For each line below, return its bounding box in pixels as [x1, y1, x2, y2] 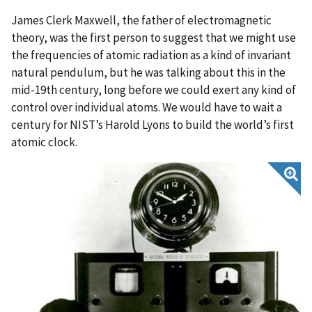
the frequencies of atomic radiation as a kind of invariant [11, 47, 291, 63]
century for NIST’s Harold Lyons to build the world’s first [11, 116, 294, 132]
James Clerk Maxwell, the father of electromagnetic [11, 12, 272, 28]
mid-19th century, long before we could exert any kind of [11, 81, 296, 97]
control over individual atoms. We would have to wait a [11, 99, 282, 115]
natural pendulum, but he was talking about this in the [11, 64, 286, 80]
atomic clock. [11, 134, 77, 150]
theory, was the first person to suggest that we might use [11, 29, 296, 45]
